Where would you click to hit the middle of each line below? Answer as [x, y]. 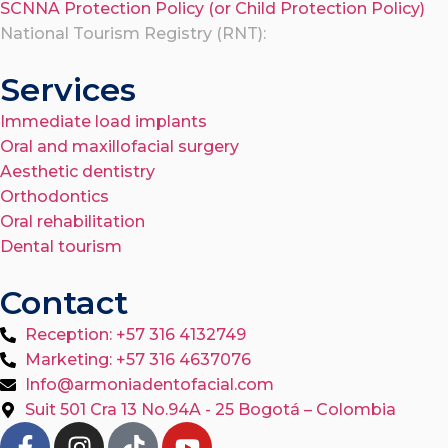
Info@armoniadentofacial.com [149, 385]
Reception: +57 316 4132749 [135, 335]
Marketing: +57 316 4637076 [138, 360]
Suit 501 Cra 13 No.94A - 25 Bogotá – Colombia [210, 410]
